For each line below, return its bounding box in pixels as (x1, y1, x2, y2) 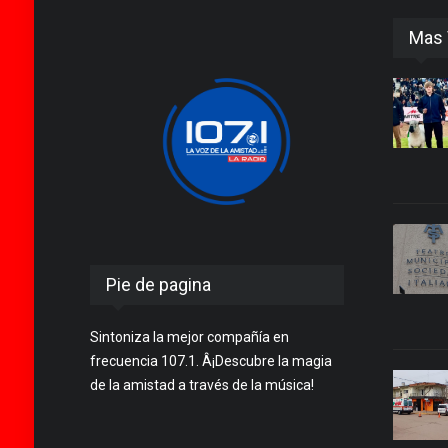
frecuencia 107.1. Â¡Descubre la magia (89, 353, 332, 370)
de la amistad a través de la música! (89, 377, 314, 394)
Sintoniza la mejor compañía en (89, 329, 289, 346)
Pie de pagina (105, 274, 211, 296)
